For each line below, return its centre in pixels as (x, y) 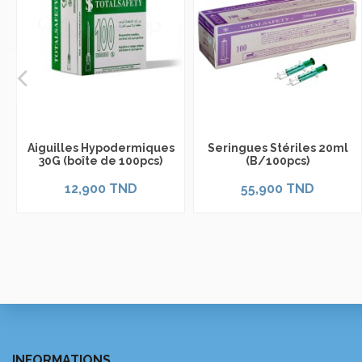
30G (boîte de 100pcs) (101, 161)
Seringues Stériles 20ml (278, 148)
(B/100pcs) (278, 161)
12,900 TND (101, 188)
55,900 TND (278, 188)
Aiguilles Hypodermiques (101, 148)
